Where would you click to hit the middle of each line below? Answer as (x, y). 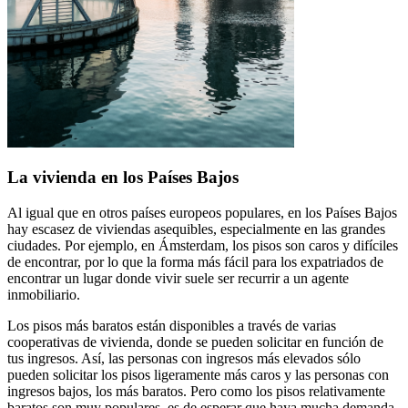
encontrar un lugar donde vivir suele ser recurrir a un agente (178, 279)
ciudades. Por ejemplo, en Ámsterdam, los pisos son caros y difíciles (203, 246)
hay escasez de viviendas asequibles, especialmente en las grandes (196, 229)
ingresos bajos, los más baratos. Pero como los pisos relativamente (196, 392)
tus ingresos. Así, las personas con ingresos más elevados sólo (184, 359)
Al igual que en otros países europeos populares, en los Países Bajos (202, 213)
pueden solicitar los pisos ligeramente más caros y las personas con (198, 375)
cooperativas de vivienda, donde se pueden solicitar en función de (195, 342)
